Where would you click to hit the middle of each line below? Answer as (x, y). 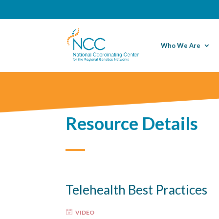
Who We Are (180, 45)
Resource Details (132, 123)
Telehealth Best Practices (137, 189)
